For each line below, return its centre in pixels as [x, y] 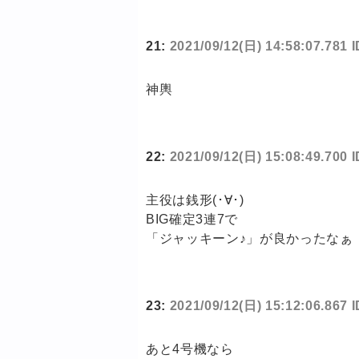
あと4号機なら [190, 349]
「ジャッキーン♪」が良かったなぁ [250, 239]
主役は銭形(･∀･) [195, 200]
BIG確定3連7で [192, 220]
